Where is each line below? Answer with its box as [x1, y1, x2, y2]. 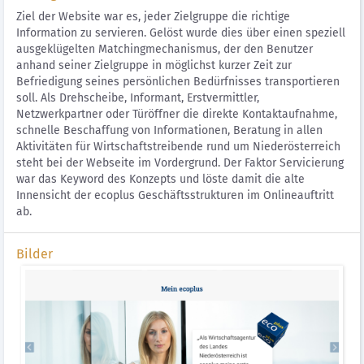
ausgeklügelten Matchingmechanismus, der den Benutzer [16, 42, 313, 56]
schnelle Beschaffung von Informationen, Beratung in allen [16, 123, 323, 137]
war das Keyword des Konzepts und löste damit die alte [16, 172, 305, 186]
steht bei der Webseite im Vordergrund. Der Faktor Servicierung [16, 156, 344, 170]
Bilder [16, 246, 53, 262]
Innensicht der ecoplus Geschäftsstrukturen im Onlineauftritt [16, 188, 334, 202]
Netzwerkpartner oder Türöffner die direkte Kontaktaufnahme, [16, 107, 337, 121]
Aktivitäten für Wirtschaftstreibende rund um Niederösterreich [16, 140, 340, 154]
